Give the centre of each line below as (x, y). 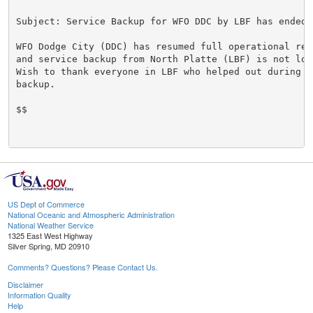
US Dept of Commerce (46, 204)
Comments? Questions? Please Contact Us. (83, 267)
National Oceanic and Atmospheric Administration (91, 215)
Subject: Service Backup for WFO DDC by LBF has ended (161, 21)
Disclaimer (26, 285)
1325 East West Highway (50, 236)
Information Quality (39, 295)
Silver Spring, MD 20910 (49, 246)
